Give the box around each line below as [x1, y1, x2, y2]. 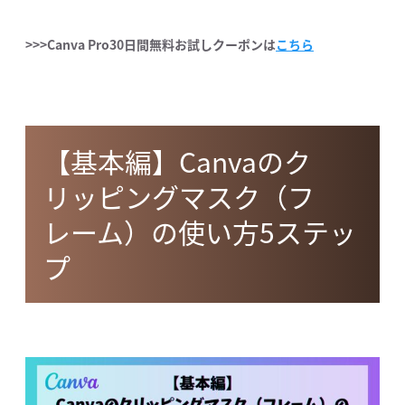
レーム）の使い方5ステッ [43, 211, 356, 252]
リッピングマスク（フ [43, 175, 315, 217]
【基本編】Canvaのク [43, 140, 311, 182]
